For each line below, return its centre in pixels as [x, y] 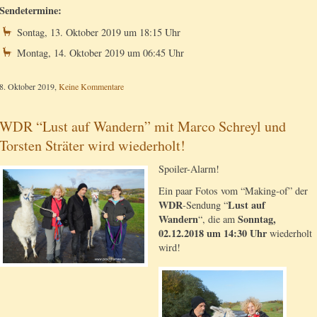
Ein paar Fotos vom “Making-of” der [233, 191]
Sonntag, [257, 219]
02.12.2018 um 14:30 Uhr [214, 234]
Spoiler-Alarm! [189, 168]
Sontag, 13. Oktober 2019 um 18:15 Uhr [99, 33]
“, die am [218, 219]
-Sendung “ [205, 205]
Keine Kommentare [91, 86]
